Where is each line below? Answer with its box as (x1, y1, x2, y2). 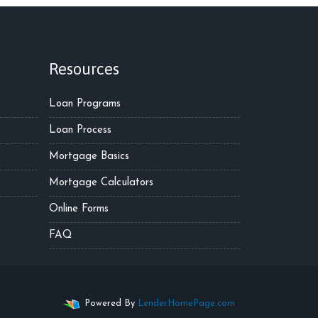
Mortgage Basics (49, 151, 129, 162)
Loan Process (49, 125, 111, 136)
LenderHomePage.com (138, 299, 235, 309)
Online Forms (49, 204, 109, 214)
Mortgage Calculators (49, 177, 153, 188)
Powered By (82, 299, 138, 309)
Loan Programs (49, 99, 121, 109)
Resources (49, 60, 119, 78)
